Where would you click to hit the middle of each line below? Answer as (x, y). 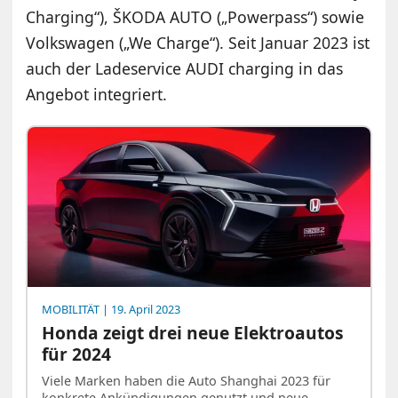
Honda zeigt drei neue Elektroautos (193, 333)
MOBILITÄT (71, 310)
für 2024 (77, 354)
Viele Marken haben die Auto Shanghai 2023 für (187, 380)
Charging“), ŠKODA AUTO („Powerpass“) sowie (195, 17)
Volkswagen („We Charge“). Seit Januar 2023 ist (198, 43)
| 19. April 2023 (140, 310)
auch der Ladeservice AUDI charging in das (185, 69)
